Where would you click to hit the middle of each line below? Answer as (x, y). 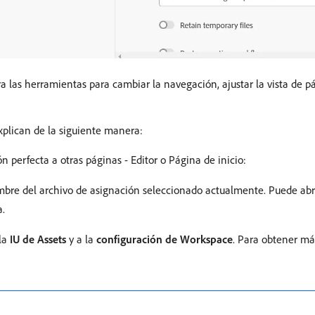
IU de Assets (38, 239)
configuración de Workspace (165, 239)
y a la (81, 239)
